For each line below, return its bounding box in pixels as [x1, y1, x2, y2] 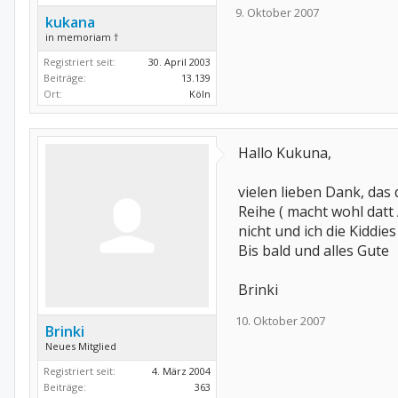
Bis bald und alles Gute [238, 241, 389, 260]
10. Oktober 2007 [235, 313, 325, 329]
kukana [45, 12, 95, 32]
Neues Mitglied [45, 339, 116, 353]
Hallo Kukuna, [238, 143, 331, 163]
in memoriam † [45, 30, 119, 44]
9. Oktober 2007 [235, 4, 319, 20]
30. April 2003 [148, 55, 211, 68]
